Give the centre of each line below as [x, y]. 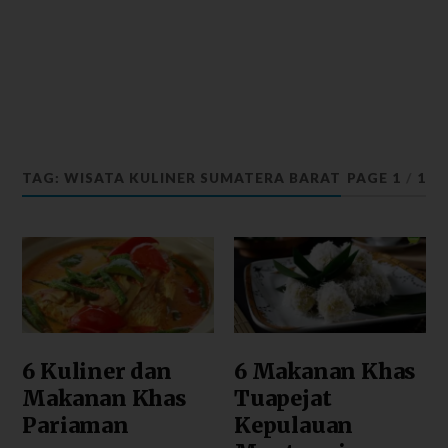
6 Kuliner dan [97, 371]
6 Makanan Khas [325, 371]
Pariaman [75, 425]
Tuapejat [283, 398]
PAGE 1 [373, 178]
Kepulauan [294, 425]
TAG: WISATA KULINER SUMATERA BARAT [182, 178]
